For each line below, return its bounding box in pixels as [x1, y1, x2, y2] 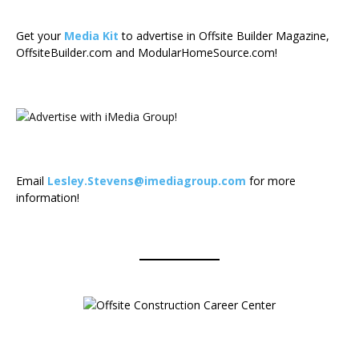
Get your [16, 28, 64, 44]
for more [246, 173, 296, 189]
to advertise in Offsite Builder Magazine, [119, 28, 329, 44]
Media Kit [64, 28, 119, 44]
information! [16, 190, 79, 206]
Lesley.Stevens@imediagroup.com [47, 173, 246, 189]
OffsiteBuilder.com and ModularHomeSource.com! [16, 45, 277, 61]
